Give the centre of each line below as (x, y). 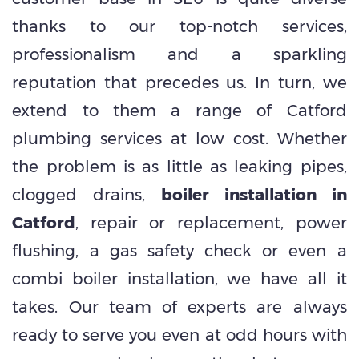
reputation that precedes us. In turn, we (179, 83)
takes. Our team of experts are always (179, 307)
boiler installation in (254, 195)
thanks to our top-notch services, (179, 27)
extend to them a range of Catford (179, 111)
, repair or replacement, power (211, 223)
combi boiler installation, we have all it (179, 279)
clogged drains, (87, 195)
